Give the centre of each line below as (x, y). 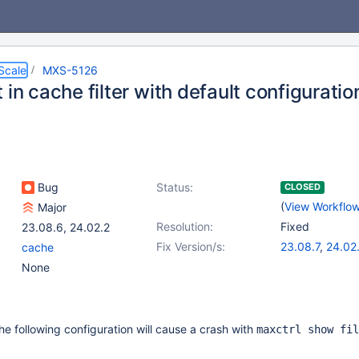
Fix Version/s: (191, 246)
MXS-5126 (70, 70)
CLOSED (303, 187)
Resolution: (185, 226)
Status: (175, 187)
